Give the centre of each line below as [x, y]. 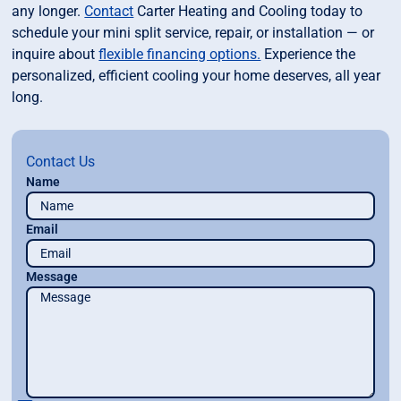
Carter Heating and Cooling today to [248, 12]
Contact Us [61, 162]
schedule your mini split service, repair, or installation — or [193, 33]
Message [52, 277]
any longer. [48, 12]
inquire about [55, 55]
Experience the [308, 55]
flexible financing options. [180, 55]
